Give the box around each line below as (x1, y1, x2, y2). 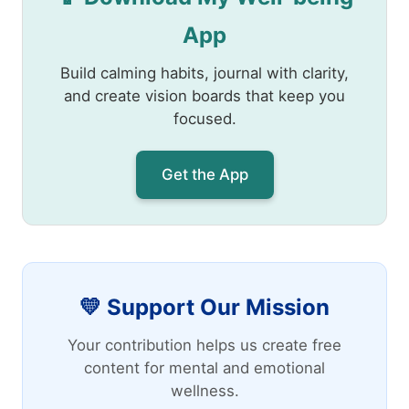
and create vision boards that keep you (64, 86, 345, 105)
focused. (173, 109, 236, 128)
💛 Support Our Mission (79, 293, 330, 320)
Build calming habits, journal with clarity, (60, 63, 349, 82)
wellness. (170, 381, 239, 400)
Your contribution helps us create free (68, 335, 341, 354)
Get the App (161, 164, 248, 184)
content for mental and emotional (84, 358, 325, 377)
